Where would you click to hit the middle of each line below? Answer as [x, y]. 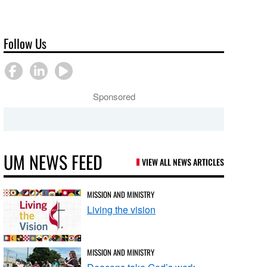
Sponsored [114, 96]
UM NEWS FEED [53, 162]
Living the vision [122, 209]
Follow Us [25, 43]
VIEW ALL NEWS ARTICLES [183, 162]
